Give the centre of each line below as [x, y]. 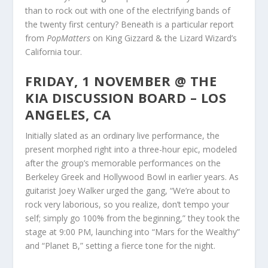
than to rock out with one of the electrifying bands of [128, 11]
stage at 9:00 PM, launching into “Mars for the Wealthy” [133, 232]
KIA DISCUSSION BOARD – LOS [126, 97]
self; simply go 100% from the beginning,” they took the [133, 218]
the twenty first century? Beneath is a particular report [130, 25]
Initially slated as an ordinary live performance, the [123, 135]
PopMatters [69, 38]
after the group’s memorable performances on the [123, 163]
